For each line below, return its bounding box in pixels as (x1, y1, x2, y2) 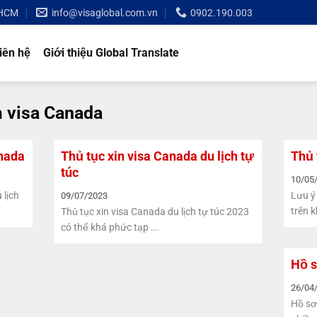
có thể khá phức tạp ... (60, 221, 159, 234)
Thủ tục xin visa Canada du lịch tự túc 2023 (60, 206, 249, 218)
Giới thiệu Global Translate (43, 46, 180, 59)
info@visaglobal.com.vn (51, 6, 158, 18)
